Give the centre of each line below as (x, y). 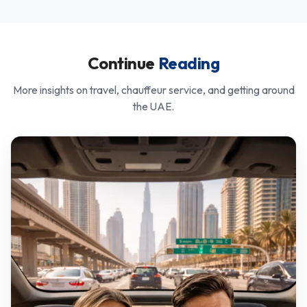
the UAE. (153, 106)
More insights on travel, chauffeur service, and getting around (153, 89)
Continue (123, 63)
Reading (189, 63)
